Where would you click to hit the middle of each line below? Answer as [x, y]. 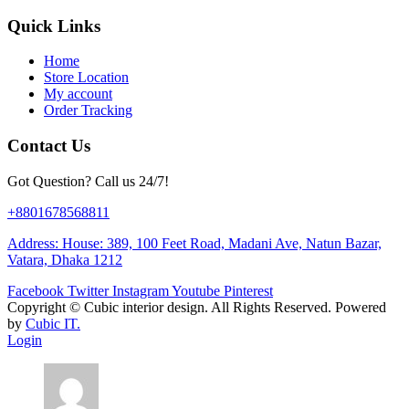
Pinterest [248, 290]
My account [78, 94]
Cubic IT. [53, 323]
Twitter [88, 290]
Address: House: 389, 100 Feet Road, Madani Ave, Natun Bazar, [194, 243]
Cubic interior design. [146, 307]
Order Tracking [88, 110]
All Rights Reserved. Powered [297, 307]
